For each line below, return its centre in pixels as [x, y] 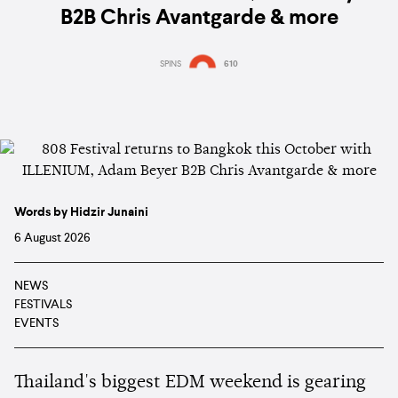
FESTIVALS [43, 304]
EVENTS [36, 323]
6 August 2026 [52, 238]
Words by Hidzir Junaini [81, 212]
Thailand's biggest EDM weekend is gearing [190, 382]
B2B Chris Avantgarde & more [199, 19]
